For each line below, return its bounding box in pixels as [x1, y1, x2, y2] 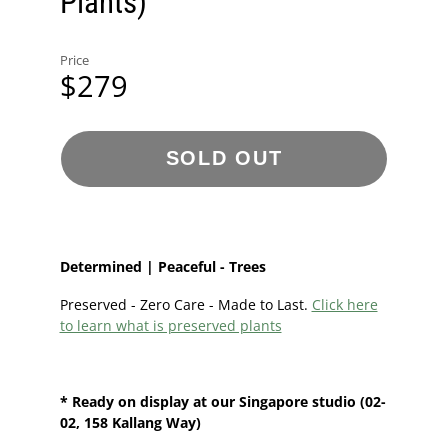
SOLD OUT [165, 147, 283, 170]
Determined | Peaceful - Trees [59, 256, 266, 276]
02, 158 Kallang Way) [59, 412, 205, 432]
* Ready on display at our [59, 391, 235, 411]
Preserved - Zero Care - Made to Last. [59, 294, 308, 314]
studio [311, 391, 360, 411]
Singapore [238, 391, 308, 411]
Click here [311, 294, 378, 314]
